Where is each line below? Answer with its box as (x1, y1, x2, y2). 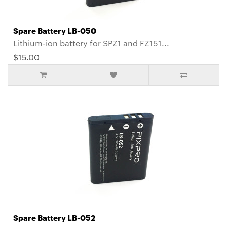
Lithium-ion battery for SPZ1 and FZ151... (13, 37, 169, 49)
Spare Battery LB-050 (13, 25, 96, 36)
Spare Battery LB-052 (13, 212, 95, 223)
